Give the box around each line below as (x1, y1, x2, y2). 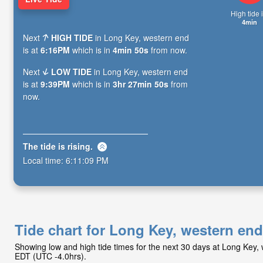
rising (68, 140, 90, 153)
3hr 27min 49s (113, 77, 168, 90)
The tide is (23, 140, 68, 153)
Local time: (23, 154, 66, 167)
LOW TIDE (51, 65, 92, 77)
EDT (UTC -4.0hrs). (15, 250, 86, 262)
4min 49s (113, 43, 149, 56)
